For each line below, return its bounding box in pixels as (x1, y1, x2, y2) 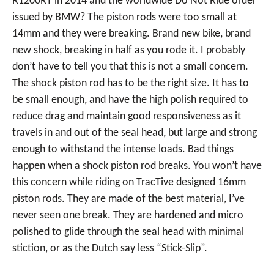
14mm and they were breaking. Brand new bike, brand (12, 28, 251, 40)
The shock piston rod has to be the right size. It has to (12, 78, 249, 89)
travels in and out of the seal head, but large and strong (12, 127, 257, 139)
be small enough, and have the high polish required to (12, 94, 248, 106)
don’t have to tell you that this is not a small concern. (12, 61, 248, 73)
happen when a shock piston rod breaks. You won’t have (12, 160, 262, 172)
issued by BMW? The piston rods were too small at (12, 12, 237, 23)
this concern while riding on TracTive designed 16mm (12, 177, 246, 188)
